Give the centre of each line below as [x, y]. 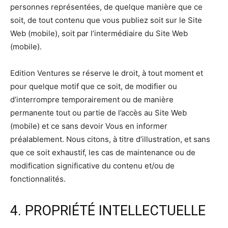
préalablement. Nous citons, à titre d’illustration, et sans [110, 139]
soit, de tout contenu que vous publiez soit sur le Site [106, 20]
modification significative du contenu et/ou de [92, 166]
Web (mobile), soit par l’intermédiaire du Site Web [99, 34]
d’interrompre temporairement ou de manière [92, 100]
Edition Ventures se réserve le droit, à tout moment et [107, 73]
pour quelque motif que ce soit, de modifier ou [94, 87]
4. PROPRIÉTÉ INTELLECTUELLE [108, 211]
